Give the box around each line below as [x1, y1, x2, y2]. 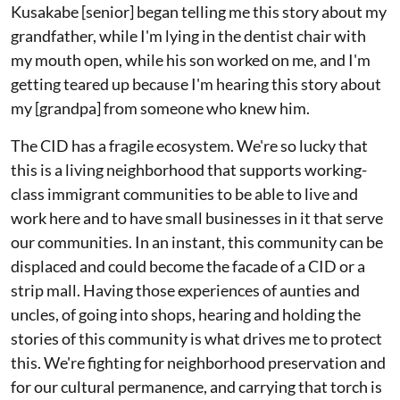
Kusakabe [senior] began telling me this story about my [11, 2, 387, 21]
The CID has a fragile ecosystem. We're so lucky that [11, 136, 368, 155]
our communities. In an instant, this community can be [11, 232, 383, 252]
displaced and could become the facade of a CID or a [11, 256, 365, 276]
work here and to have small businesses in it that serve [11, 208, 383, 228]
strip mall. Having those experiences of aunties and [11, 280, 360, 300]
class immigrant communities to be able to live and [11, 184, 358, 204]
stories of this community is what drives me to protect [11, 329, 382, 348]
